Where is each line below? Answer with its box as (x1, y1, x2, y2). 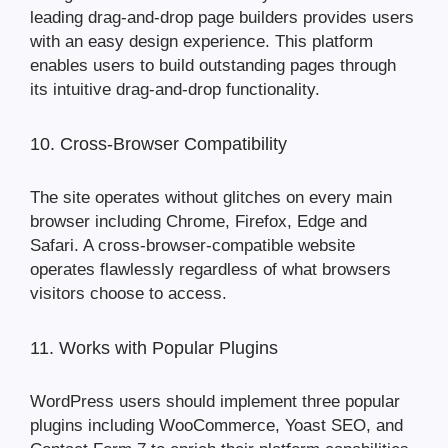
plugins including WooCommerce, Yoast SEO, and (30, 416, 403, 436)
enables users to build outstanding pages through (30, 56, 396, 76)
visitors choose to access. (30, 284, 227, 304)
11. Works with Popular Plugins (30, 338, 278, 359)
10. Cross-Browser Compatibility (30, 134, 287, 155)
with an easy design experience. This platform (30, 32, 373, 52)
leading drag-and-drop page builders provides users (30, 8, 414, 28)
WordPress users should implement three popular (30, 392, 400, 412)
